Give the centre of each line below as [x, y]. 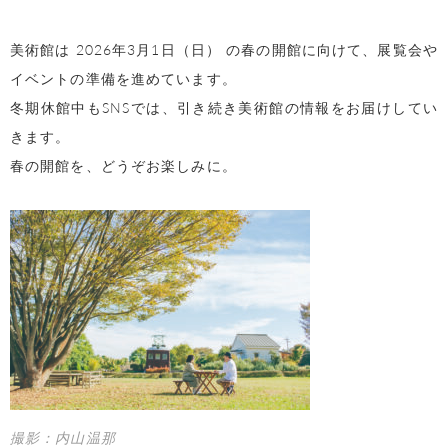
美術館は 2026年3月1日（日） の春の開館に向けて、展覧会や [224, 49]
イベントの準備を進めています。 [123, 78]
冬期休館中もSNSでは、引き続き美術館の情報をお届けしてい [224, 107]
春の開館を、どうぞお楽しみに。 [123, 165]
